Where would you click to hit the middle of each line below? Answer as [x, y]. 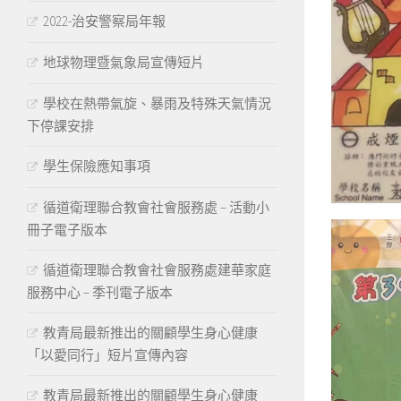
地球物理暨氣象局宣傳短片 [124, 62]
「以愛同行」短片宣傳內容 [107, 354]
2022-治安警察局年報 [104, 21]
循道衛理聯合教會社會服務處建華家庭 [157, 269]
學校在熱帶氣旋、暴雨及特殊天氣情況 [157, 103]
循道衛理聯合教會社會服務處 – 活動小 [156, 207]
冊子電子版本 [67, 229]
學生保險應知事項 [97, 166]
